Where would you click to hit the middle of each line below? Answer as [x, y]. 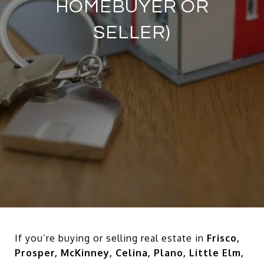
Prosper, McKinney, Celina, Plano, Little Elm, [129, 253]
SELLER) [132, 33]
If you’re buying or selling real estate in [111, 238]
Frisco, [223, 238]
